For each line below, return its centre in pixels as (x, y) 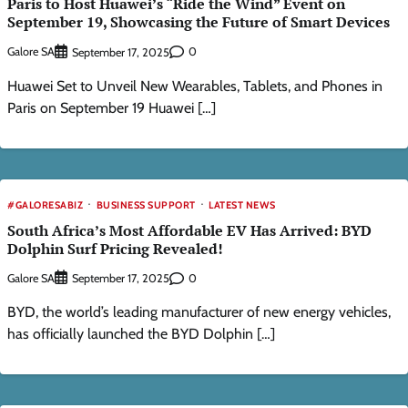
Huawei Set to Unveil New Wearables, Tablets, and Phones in (195, 86)
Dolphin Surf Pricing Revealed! (115, 248)
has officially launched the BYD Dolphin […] (141, 334)
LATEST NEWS (242, 204)
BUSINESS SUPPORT (146, 204)
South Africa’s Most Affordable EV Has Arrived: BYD (189, 230)
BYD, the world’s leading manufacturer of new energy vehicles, (199, 312)
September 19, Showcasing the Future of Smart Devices (199, 22)
